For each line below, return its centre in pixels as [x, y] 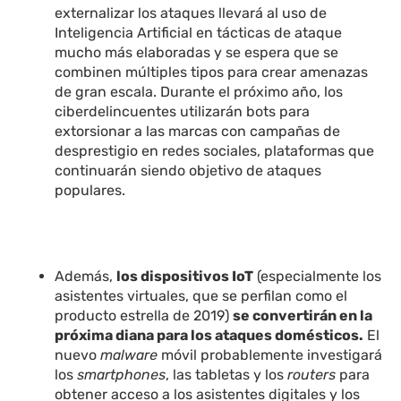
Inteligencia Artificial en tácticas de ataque [199, 33]
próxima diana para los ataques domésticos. [209, 336]
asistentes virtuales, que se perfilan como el [201, 296]
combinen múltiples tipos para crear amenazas [212, 73]
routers [312, 375]
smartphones [122, 375]
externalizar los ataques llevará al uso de [191, 13]
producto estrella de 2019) [144, 316]
